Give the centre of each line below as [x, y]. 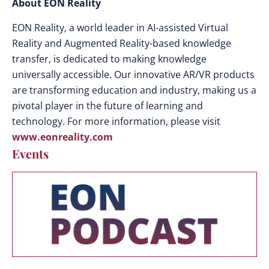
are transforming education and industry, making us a [134, 90]
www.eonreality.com [62, 137]
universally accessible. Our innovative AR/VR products [133, 74]
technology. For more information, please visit [116, 121]
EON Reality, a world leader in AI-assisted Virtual [120, 28]
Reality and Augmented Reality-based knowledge [122, 43]
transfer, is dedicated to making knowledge [109, 59]
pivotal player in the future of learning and [107, 106]
